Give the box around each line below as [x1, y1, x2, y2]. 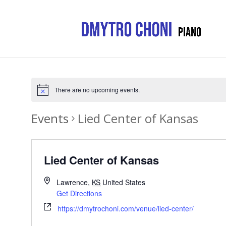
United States [102, 177, 146, 188]
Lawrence [56, 177, 88, 188]
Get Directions [56, 188, 102, 199]
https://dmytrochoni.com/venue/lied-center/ [57, 203, 194, 214]
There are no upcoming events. [54, 85, 140, 94]
